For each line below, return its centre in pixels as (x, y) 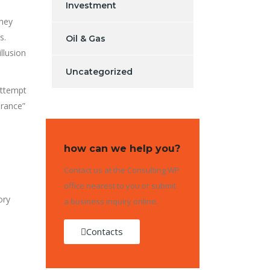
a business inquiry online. (111, 201)
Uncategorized (99, 71)
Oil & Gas (86, 38)
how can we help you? (122, 148)
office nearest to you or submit (120, 185)
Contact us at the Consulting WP (122, 170)
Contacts (105, 231)
